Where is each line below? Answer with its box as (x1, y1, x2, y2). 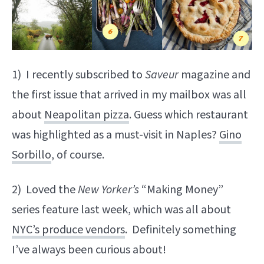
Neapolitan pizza (44, 107, 129, 123)
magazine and (179, 67, 250, 83)
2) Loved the (12, 181, 78, 198)
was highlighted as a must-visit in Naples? (12, 127, 219, 143)
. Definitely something (125, 222, 236, 238)
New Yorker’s (78, 181, 139, 198)
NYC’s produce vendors (12, 222, 125, 238)
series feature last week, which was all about (12, 202, 231, 218)
